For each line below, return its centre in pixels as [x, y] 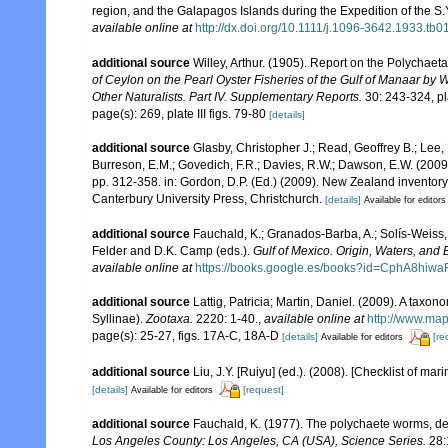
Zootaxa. [169, 319]
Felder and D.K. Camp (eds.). [172, 251]
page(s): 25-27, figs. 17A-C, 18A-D [187, 336]
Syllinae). [119, 319]
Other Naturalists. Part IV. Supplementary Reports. [227, 97]
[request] [263, 389]
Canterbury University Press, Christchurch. [207, 199]
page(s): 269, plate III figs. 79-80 [180, 114]
